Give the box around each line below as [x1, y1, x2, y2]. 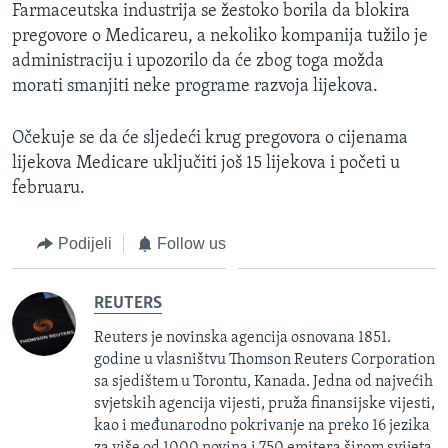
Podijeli [57, 235, 112, 253]
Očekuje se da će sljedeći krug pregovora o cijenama [12, 129, 408, 149]
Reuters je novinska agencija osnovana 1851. [94, 329, 391, 346]
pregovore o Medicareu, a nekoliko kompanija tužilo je [12, 27, 428, 47]
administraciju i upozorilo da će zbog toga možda [12, 52, 384, 72]
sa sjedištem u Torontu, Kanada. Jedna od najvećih [94, 373, 433, 390]
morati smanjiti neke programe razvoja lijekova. [12, 77, 378, 97]
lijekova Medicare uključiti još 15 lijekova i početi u [12, 154, 400, 174]
